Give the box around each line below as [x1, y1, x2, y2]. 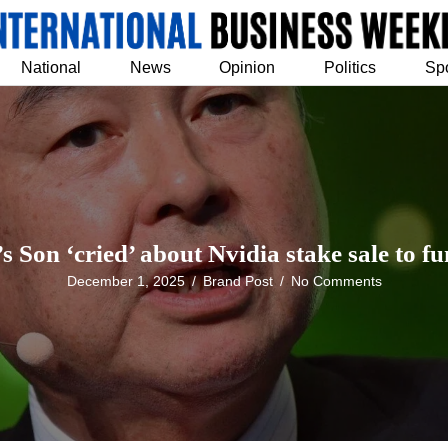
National [20, 58, 81, 76]
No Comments [290, 273, 382, 290]
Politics [324, 58, 377, 76]
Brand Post [202, 273, 273, 290]
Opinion [219, 58, 276, 76]
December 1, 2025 [66, 273, 185, 290]
